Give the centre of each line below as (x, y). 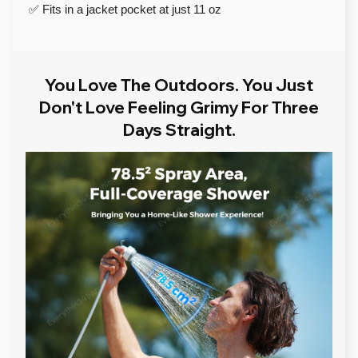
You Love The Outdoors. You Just (179, 84)
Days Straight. (179, 129)
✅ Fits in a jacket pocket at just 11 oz (125, 9)
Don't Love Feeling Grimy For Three (179, 107)
